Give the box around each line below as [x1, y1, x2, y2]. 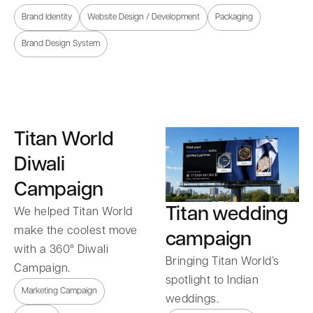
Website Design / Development [87, 12, 200, 22]
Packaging [215, 12, 253, 22]
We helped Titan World [14, 205, 133, 218]
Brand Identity [22, 12, 72, 22]
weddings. [165, 293, 219, 306]
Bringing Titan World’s [165, 256, 279, 268]
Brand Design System [22, 38, 100, 48]
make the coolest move [14, 224, 138, 237]
